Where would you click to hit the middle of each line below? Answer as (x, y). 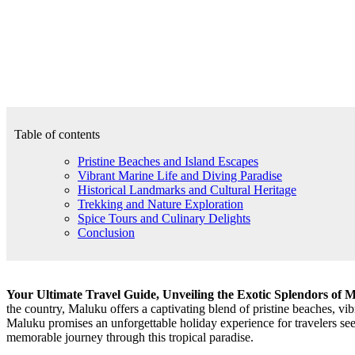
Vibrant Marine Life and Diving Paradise (180, 176)
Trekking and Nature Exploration (160, 204)
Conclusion (106, 233)
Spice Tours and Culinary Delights (164, 219)
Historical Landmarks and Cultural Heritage (187, 190)
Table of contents (57, 135)
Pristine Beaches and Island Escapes (168, 162)
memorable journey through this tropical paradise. (130, 338)
